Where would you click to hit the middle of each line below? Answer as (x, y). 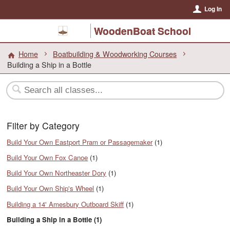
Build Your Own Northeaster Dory (57, 173)
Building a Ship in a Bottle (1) (54, 219)
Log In (213, 9)
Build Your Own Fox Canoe (47, 157)
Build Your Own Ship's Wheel (51, 188)
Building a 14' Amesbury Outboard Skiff (65, 204)
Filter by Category (43, 126)
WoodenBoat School (142, 31)
